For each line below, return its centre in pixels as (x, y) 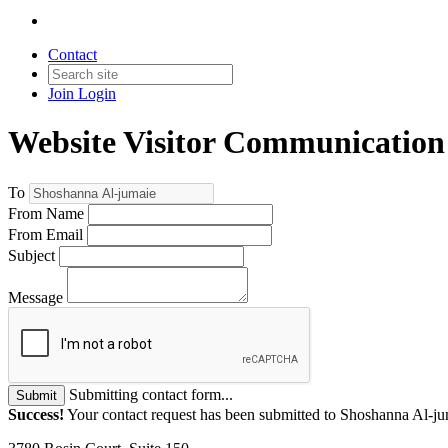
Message (35, 297)
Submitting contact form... (151, 394)
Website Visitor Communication (226, 142)
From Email (45, 234)
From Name (46, 213)
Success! (36, 414)
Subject (31, 255)
